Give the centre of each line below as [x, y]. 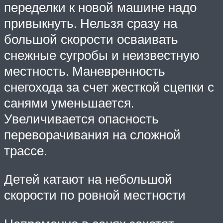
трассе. [25, 150]
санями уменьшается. [69, 102]
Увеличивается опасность [81, 118]
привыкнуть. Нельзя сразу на [91, 23]
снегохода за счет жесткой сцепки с [109, 86]
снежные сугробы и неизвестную [102, 55]
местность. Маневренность [85, 70]
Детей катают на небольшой [88, 179]
